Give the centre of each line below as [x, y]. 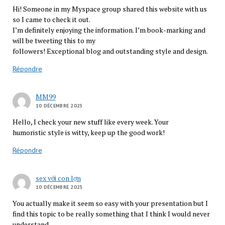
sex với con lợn [58, 178]
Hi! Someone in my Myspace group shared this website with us [109, 9]
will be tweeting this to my [54, 41]
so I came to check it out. [51, 20]
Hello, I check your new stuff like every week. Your [90, 122]
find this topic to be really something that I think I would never [111, 214]
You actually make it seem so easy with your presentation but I [110, 203]
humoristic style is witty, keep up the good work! [88, 133]
